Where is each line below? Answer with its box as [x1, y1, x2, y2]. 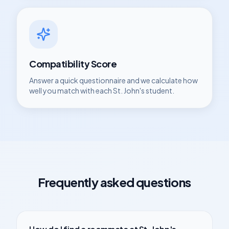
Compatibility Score [29, 58, 117, 70]
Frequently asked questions [38, 174, 191, 190]
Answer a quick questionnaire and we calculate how [29, 76, 198, 85]
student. [145, 86, 174, 95]
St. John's [113, 86, 145, 95]
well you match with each [29, 86, 113, 95]
